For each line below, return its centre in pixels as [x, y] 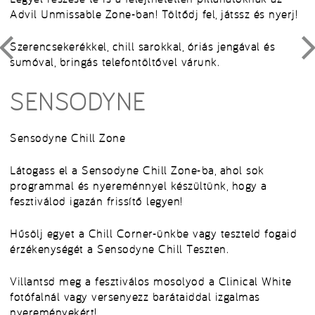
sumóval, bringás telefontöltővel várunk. [115, 62]
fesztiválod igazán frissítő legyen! [96, 201]
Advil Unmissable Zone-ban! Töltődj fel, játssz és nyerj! [154, 14]
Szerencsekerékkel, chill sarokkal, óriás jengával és [142, 46]
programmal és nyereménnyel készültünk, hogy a [139, 186]
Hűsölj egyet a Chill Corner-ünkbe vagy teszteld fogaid [153, 233]
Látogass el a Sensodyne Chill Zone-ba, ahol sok [137, 170]
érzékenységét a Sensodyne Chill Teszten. [119, 249]
